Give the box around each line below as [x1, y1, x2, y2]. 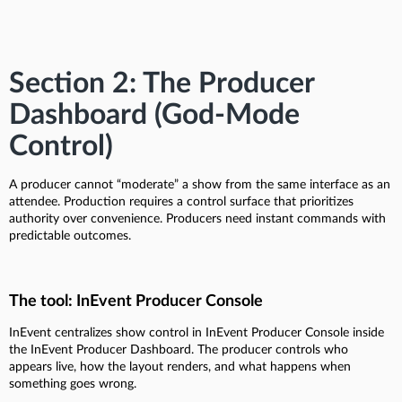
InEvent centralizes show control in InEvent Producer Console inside [9, 326, 384, 339]
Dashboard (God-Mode [9, 100, 300, 129]
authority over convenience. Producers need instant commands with [9, 212, 386, 225]
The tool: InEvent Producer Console [9, 293, 263, 310]
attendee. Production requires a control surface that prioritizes [9, 195, 354, 208]
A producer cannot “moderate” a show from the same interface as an [9, 178, 390, 191]
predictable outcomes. [9, 229, 131, 242]
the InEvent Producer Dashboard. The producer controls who [9, 343, 348, 356]
